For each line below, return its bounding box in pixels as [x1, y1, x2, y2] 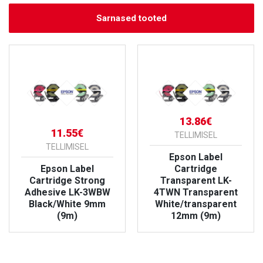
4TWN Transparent [154, 187, 238, 198]
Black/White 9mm [29, 198, 106, 210]
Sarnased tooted [96, 13, 167, 24]
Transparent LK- [160, 175, 232, 187]
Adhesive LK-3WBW [24, 187, 110, 198]
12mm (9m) [171, 210, 221, 222]
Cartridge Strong [29, 175, 105, 187]
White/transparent [155, 198, 237, 210]
